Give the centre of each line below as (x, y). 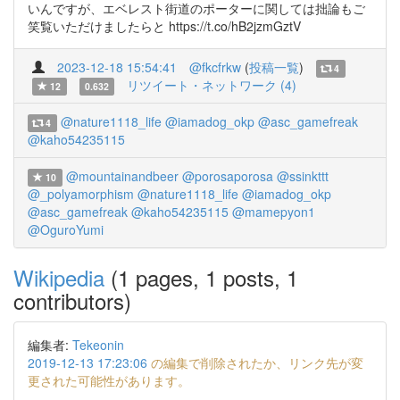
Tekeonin (98, 345)
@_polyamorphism (81, 194)
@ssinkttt (302, 176)
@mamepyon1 (274, 212)
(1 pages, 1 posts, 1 (201, 277)
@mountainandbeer (122, 176)
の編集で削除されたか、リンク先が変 (255, 362)
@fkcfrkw (215, 67)
